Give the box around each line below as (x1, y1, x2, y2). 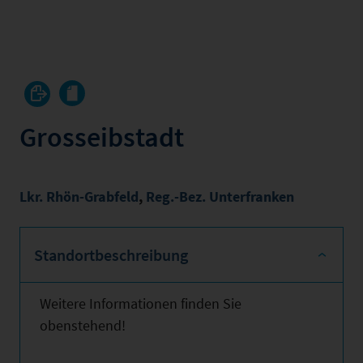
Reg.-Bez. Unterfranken (146, 187, 294, 206)
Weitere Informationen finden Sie (40, 294, 241, 313)
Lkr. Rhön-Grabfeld (19, 187, 139, 206)
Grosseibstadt (19, 120, 184, 154)
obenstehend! (40, 316, 126, 335)
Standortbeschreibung (34, 245, 188, 265)
